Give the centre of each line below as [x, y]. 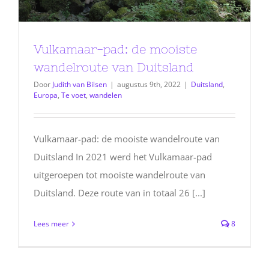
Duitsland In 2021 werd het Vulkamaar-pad [123, 157]
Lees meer [51, 224]
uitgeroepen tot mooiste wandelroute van [119, 175]
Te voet [74, 95]
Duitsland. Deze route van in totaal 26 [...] [119, 193]
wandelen [106, 95]
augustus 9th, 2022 [149, 85]
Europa [46, 95]
